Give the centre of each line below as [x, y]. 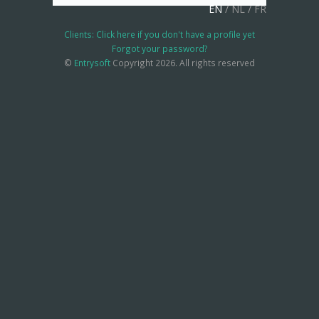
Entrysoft [92, 63]
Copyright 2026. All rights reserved [183, 63]
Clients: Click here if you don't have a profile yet [159, 34]
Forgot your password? [159, 48]
